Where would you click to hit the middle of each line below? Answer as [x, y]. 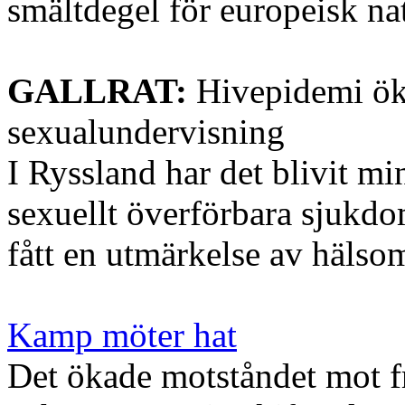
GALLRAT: [97, 90]
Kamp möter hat [122, 334]
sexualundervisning [146, 131]
